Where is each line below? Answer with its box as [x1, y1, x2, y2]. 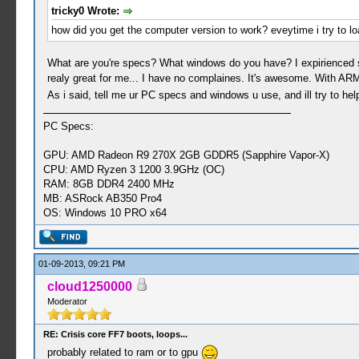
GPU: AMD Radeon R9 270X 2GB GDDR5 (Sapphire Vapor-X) [42, 148, 329, 161]
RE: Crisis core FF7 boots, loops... [42, 329, 188, 339]
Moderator [46, 296, 87, 306]
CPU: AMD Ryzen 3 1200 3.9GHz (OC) [42, 163, 224, 175]
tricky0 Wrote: [50, 5, 123, 17]
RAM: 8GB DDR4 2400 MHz [42, 177, 175, 190]
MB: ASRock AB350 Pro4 [42, 192, 162, 204]
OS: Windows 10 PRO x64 [42, 206, 167, 219]
